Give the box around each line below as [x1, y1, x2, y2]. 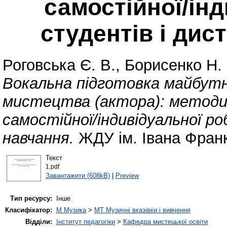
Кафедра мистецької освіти [123, 218, 208, 226]
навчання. [3, 129, 74, 147]
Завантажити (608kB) [45, 171, 110, 179]
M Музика [56, 206, 86, 214]
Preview [115, 171, 139, 179]
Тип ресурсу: [10, 195, 52, 203]
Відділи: [25, 218, 52, 226]
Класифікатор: [5, 206, 52, 214]
